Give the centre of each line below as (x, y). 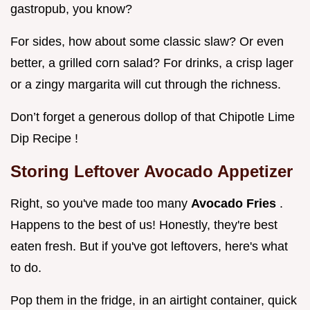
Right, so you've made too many (101, 204)
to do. (26, 268)
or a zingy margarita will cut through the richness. (146, 85)
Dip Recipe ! (44, 139)
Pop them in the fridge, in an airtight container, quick (154, 301)
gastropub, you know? (71, 9)
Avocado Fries (235, 204)
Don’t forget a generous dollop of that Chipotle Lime (153, 117)
